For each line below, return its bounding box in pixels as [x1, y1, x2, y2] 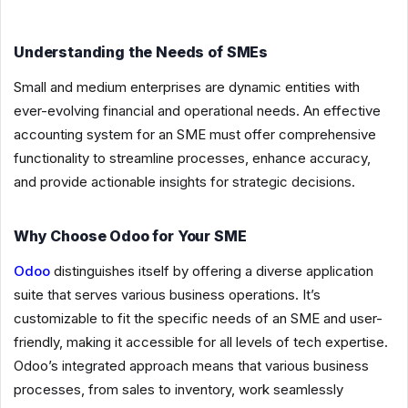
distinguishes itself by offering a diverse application [50, 261, 373, 280]
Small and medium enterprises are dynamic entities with [14, 77, 360, 96]
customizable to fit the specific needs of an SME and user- [14, 309, 382, 327]
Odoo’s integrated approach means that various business [14, 356, 369, 374]
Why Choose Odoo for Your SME [14, 226, 247, 245]
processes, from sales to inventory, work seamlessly [14, 380, 343, 398]
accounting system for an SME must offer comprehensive [14, 125, 376, 143]
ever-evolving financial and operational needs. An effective [14, 101, 381, 119]
